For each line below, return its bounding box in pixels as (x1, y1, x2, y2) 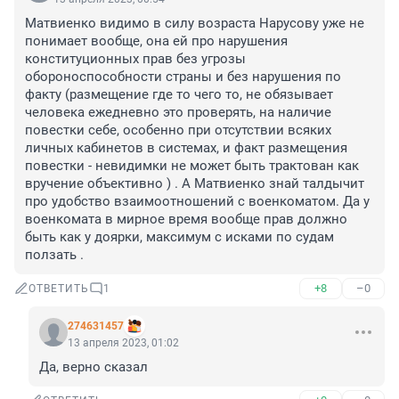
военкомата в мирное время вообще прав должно (25, 211, 347, 228)
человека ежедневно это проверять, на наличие (25, 104, 331, 121)
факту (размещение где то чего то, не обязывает (25, 86, 333, 103)
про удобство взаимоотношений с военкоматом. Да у (25, 193, 370, 210)
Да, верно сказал (39, 359, 148, 376)
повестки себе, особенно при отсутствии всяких (25, 122, 331, 139)
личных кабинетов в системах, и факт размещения (25, 140, 347, 157)
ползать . (25, 247, 84, 264)
